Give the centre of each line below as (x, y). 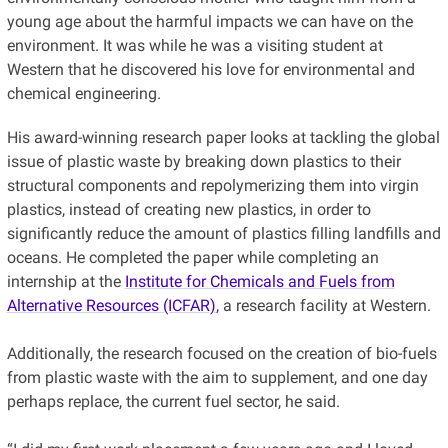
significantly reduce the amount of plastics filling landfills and (223, 233)
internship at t (55, 281)
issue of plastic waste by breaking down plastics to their (203, 161)
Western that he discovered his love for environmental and (210, 69)
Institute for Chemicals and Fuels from (259, 281)
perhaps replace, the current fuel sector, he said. (173, 401)
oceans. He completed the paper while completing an (192, 257)
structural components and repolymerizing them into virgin (212, 185)
